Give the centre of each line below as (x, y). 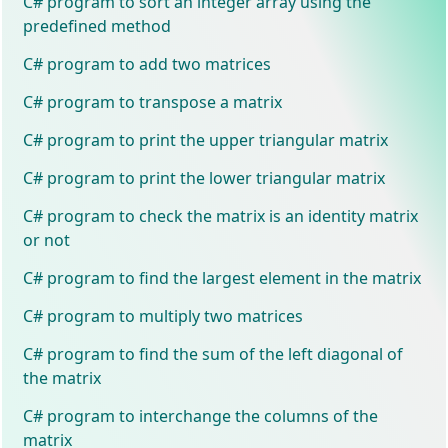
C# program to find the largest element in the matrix (222, 277)
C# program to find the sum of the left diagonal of (213, 353)
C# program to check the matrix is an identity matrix (221, 215)
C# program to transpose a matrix (153, 101)
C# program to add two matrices (147, 63)
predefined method (97, 25)
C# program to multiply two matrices (163, 315)
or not (47, 239)
